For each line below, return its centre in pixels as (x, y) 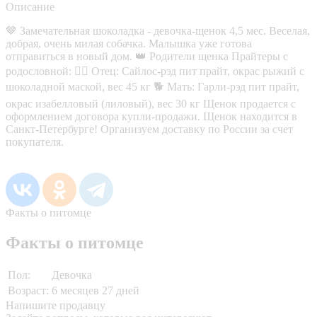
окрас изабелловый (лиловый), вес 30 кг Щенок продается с (151, 103)
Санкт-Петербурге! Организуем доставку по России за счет (149, 129)
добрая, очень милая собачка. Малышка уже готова (129, 43)
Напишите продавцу (56, 305)
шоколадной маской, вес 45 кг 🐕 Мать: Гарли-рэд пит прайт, (152, 86)
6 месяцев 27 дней (96, 290)
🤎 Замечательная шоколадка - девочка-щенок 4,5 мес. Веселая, (158, 30)
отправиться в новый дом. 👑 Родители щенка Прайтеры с (147, 56)
